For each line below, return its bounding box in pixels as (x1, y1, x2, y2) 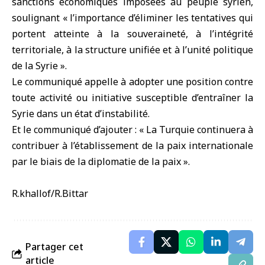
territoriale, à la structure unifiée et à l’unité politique (12, 43, 253, 56)
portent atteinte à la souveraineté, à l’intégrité (12, 27, 253, 40)
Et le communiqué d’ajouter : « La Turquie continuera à (12, 123, 253, 136)
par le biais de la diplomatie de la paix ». (12, 155, 190, 168)
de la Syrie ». (12, 59, 67, 72)
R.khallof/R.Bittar (12, 187, 88, 200)
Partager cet (25, 240, 83, 253)
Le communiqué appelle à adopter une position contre (12, 75, 253, 88)
